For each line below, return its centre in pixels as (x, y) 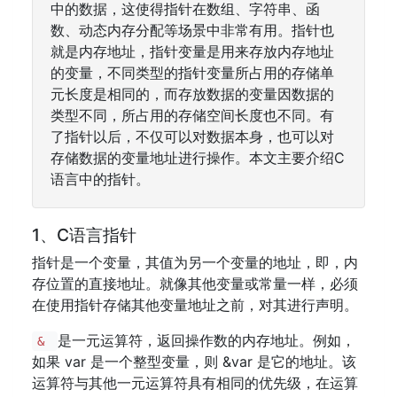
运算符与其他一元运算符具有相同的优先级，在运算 (195, 383)
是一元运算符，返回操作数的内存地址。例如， (206, 340)
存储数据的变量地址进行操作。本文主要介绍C (198, 158)
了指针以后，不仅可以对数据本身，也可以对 (192, 136)
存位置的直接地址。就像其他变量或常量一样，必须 (195, 284)
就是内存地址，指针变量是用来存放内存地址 (192, 51)
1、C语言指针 (84, 235)
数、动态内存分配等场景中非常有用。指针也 (192, 30)
